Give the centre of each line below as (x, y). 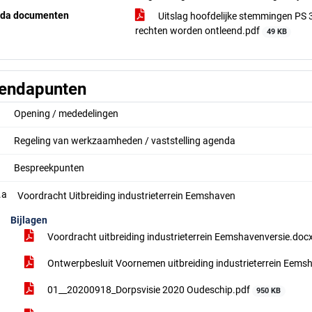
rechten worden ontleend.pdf (199, 31)
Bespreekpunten (49, 168)
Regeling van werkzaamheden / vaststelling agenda (125, 141)
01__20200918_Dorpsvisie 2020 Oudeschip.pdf (149, 290)
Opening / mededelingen (66, 114)
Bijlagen (29, 220)
